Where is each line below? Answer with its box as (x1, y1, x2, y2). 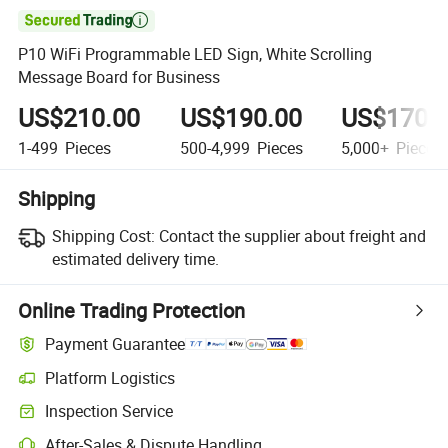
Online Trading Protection (18, 296, 246, 324)
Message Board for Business (18, 66, 221, 89)
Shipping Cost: (51, 224, 155, 247)
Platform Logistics (45, 366, 176, 389)
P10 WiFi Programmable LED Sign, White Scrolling (18, 43, 373, 66)
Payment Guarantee (45, 333, 186, 356)
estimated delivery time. (51, 247, 219, 270)
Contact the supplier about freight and (158, 224, 426, 247)
